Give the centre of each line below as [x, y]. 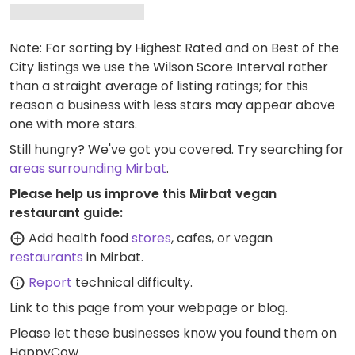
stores [151, 238]
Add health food [78, 238]
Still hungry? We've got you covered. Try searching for [177, 149]
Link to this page [60, 308]
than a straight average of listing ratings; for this [159, 86]
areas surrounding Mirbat [88, 168]
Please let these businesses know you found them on [173, 333]
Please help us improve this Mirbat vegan [143, 194]
